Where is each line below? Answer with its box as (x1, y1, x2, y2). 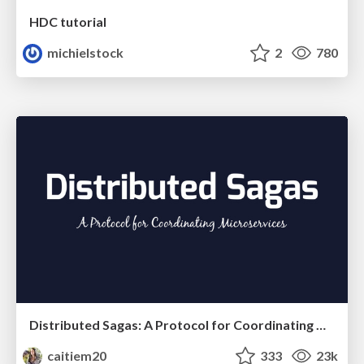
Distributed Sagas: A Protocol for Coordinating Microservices (316, 316, 326, 332)
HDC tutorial (29, 14, 106, 30)
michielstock (45, 45, 124, 61)
